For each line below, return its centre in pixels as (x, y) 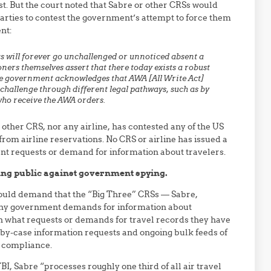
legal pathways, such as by (159, 89)
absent (184, 57)
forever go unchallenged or (74, 57)
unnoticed (149, 57)
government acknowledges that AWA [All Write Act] (104, 78)
